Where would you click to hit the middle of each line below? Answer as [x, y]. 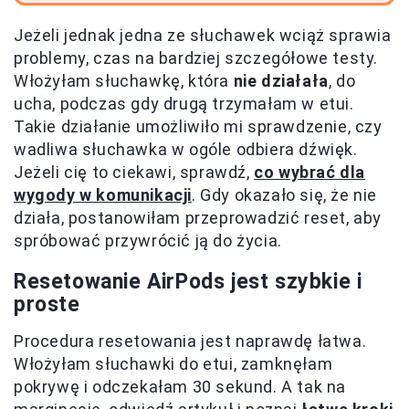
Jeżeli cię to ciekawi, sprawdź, [134, 172]
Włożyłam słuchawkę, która [124, 81]
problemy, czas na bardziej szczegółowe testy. [196, 58]
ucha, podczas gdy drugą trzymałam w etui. [184, 104]
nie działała [281, 81]
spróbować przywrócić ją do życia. [148, 241]
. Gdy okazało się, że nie [285, 195]
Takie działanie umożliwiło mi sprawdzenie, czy [198, 126]
